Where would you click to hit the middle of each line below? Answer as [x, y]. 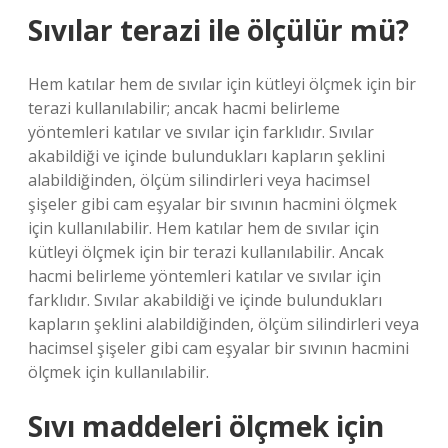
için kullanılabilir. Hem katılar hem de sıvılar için [203, 228]
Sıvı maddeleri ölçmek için [206, 426]
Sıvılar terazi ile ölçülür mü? [218, 30]
